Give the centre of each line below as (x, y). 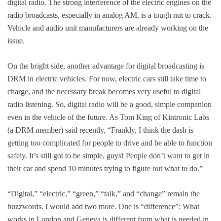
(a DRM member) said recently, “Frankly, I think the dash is (100, 130)
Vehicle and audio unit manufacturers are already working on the (108, 28)
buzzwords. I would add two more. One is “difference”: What (103, 206)
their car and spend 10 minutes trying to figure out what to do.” (105, 168)
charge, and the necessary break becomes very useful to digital (104, 91)
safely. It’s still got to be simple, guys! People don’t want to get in (109, 155)
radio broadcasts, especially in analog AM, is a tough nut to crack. (110, 15)
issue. (17, 40)
